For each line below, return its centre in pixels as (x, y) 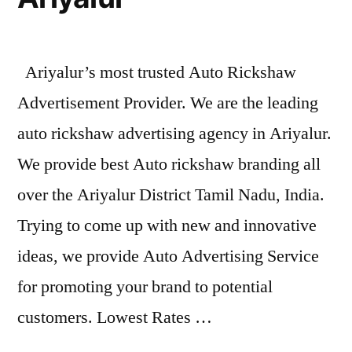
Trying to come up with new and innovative (167, 225)
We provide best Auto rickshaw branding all (169, 164)
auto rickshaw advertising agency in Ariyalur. (174, 133)
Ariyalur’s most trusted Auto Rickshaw (157, 72)
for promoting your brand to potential (145, 286)
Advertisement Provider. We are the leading (168, 103)
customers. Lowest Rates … (115, 317)
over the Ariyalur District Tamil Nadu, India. (171, 194)
